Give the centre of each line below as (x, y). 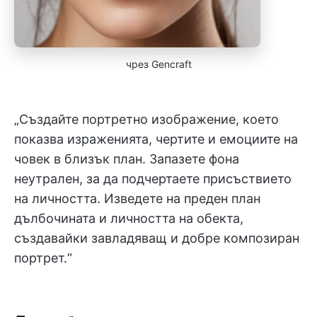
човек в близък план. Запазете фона (127, 159)
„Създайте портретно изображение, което (146, 119)
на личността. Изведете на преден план (137, 198)
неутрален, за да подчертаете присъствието (153, 179)
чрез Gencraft (158, 64)
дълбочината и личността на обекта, (129, 218)
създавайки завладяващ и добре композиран (157, 238)
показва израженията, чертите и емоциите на (156, 139)
